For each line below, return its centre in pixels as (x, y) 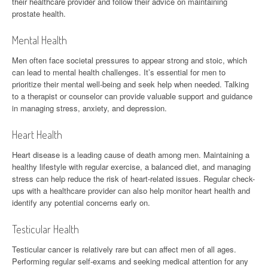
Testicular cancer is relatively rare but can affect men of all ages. (124, 249)
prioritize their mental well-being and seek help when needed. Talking (130, 84)
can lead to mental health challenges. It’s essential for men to (119, 72)
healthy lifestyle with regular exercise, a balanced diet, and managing (131, 166)
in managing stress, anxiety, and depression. (89, 108)
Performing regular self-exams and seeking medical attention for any (130, 261)
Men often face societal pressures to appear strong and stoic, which (130, 60)
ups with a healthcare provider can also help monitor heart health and (131, 190)
